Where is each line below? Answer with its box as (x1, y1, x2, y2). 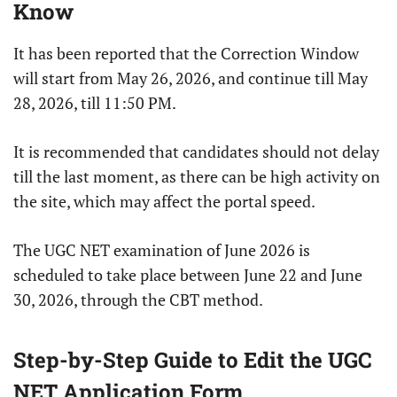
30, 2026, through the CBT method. (13, 289, 263, 311)
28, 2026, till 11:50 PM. (13, 92, 179, 114)
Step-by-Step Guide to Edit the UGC (13, 346, 371, 375)
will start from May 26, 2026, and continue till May (13, 67, 368, 90)
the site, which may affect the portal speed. (13, 191, 315, 213)
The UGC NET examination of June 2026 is (13, 239, 310, 261)
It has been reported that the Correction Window (13, 43, 359, 65)
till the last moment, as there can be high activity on (13, 166, 380, 188)
